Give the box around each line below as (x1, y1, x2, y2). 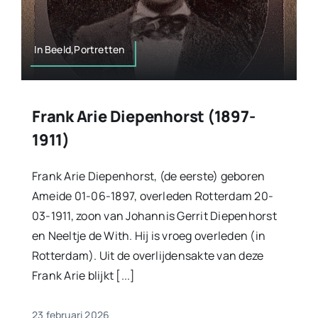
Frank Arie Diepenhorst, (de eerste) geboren (31, 168, 265, 185)
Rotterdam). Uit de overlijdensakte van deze (31, 248, 264, 264)
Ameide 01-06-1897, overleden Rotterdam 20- (31, 188, 274, 204)
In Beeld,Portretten (34, 43, 125, 57)
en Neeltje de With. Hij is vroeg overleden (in (31, 228, 266, 244)
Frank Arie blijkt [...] (31, 268, 136, 284)
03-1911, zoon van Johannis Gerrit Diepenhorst (31, 208, 277, 224)
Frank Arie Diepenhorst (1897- (31, 106, 256, 128)
